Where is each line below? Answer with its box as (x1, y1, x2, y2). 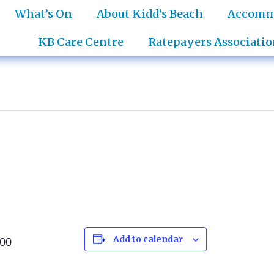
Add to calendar (113, 234, 183, 245)
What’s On (14, 7, 72, 21)
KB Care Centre (37, 35, 124, 49)
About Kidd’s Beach (96, 7, 203, 21)
